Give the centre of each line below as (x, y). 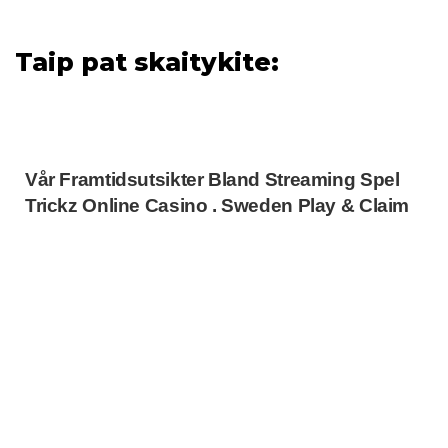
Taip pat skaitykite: (147, 62)
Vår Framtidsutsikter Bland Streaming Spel (212, 179)
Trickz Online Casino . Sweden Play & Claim (217, 205)
